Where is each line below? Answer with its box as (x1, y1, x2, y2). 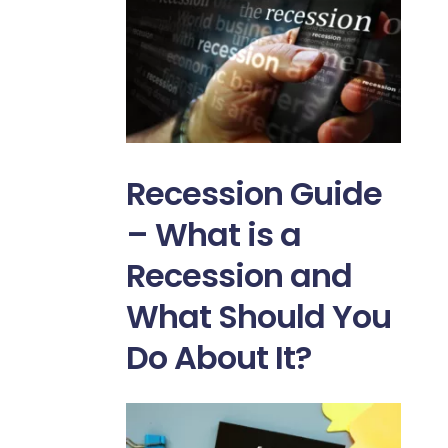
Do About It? (125, 335, 311, 381)
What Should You (125, 294, 391, 340)
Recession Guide (125, 171, 382, 217)
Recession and (125, 253, 352, 299)
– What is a (125, 212, 301, 258)
